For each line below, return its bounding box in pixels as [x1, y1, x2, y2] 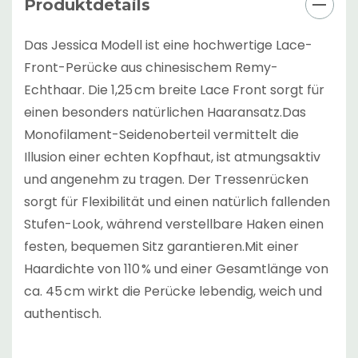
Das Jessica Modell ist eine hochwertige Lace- [24, 35, 312, 54]
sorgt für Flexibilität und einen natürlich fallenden [24, 192, 330, 211]
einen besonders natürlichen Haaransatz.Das [24, 102, 306, 121]
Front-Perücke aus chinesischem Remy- [24, 58, 278, 77]
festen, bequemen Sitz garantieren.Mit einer [24, 237, 299, 256]
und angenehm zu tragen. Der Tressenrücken [24, 169, 308, 189]
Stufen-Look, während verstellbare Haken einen [24, 214, 324, 233]
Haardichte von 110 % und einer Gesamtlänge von [24, 259, 328, 278]
